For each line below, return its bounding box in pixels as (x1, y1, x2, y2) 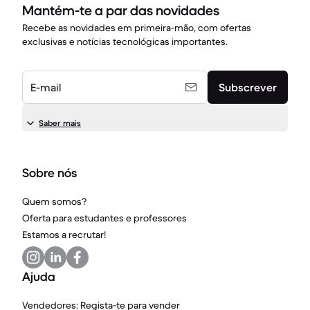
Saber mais (39, 118, 81, 128)
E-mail (30, 80, 62, 94)
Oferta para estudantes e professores (22, 212, 187, 224)
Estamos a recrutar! (22, 228, 106, 241)
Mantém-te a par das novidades (22, 2, 219, 19)
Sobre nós (22, 165, 77, 181)
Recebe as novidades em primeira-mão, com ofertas (22, 21, 251, 34)
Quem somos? (22, 195, 86, 208)
